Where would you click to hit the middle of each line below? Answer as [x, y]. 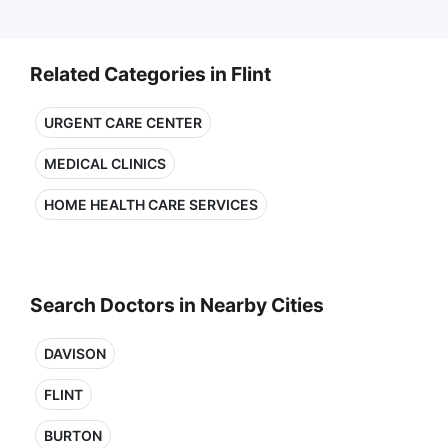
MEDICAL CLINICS [105, 163]
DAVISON [75, 353]
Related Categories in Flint [150, 74]
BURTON [73, 435]
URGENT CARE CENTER [123, 122]
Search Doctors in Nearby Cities [177, 305]
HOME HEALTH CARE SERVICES [151, 204]
